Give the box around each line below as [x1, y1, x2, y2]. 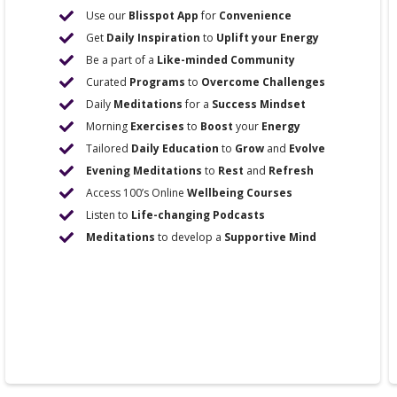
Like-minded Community [157, 52, 296, 67]
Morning [86, 119, 131, 134]
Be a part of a [86, 52, 158, 67]
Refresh [269, 163, 315, 178]
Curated [86, 74, 130, 90]
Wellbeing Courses [187, 185, 293, 200]
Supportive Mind [224, 230, 317, 245]
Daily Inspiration [106, 30, 201, 45]
